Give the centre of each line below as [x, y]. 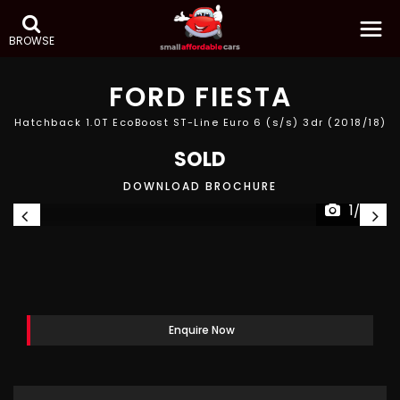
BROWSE [32, 41]
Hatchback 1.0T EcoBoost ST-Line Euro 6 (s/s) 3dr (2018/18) [200, 122]
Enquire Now [202, 330]
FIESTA [239, 97]
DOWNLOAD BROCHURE [200, 186]
